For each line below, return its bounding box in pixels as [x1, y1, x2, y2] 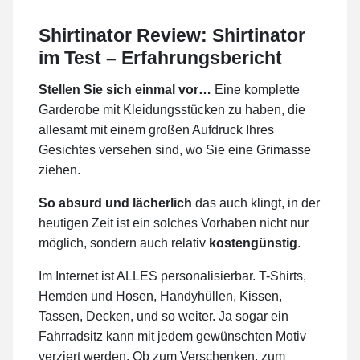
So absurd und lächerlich [39, 196, 192, 211]
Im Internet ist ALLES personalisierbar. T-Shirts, [39, 269, 306, 284]
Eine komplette [211, 83, 300, 97]
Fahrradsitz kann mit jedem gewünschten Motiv [39, 329, 306, 344]
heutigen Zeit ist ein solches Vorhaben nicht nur [39, 216, 309, 231]
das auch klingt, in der [192, 196, 320, 211]
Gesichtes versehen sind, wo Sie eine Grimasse [39, 143, 311, 157]
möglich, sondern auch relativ [39, 236, 209, 251]
